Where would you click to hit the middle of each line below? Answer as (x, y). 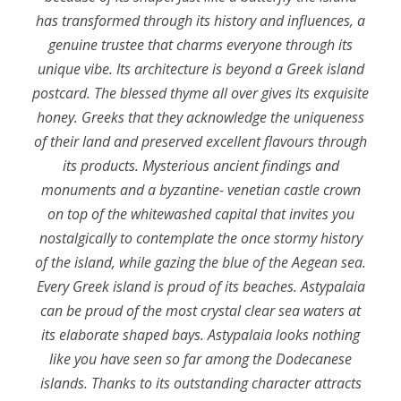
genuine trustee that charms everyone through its (200, 45)
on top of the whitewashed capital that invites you (200, 214)
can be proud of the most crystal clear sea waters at (200, 311)
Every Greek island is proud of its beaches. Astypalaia (200, 286)
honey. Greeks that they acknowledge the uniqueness (200, 117)
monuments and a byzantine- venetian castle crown (200, 190)
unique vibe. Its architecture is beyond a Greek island (200, 69)
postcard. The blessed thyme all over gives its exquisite (200, 93)
